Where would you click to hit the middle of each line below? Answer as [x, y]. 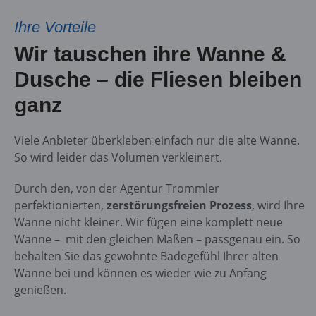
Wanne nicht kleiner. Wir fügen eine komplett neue [148, 222]
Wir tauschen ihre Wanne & [150, 54]
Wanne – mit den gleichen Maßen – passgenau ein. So [157, 239]
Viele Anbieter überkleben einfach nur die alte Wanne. [157, 140]
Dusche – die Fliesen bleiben [158, 79]
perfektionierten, [60, 205]
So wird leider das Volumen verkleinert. [118, 157]
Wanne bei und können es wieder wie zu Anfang [140, 273]
